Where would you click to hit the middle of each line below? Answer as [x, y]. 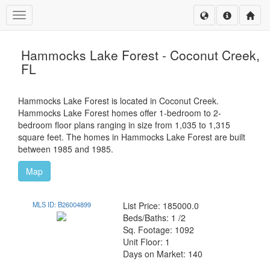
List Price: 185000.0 [161, 206]
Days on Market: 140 [163, 254]
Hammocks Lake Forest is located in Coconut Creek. [118, 101]
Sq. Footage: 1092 [159, 230]
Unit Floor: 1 [147, 242]
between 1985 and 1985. [66, 149]
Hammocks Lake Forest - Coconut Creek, [140, 55]
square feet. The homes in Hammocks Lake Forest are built [132, 137]
